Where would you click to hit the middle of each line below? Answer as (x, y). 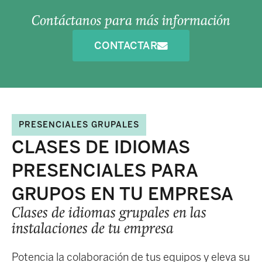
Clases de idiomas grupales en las (109, 214)
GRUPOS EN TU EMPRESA (123, 194)
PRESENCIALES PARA (105, 171)
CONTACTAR (125, 45)
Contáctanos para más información (131, 22)
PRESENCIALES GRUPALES (79, 125)
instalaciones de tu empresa (93, 230)
